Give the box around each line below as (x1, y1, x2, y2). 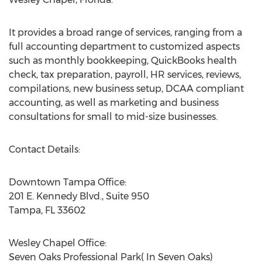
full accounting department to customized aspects (9, 41, 240, 52)
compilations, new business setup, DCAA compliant (9, 83, 244, 94)
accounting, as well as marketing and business (9, 97, 219, 108)
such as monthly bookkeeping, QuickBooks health (9, 55, 237, 66)
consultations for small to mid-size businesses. (9, 111, 218, 122)
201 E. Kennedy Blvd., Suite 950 (9, 191, 149, 202)
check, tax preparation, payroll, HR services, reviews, (9, 69, 241, 80)
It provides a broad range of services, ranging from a (9, 27, 242, 38)
